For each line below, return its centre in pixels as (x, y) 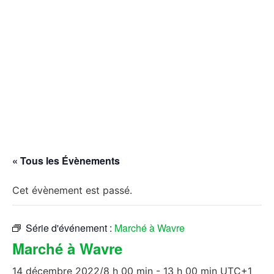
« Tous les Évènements (66, 160)
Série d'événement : (70, 228)
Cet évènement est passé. (72, 190)
